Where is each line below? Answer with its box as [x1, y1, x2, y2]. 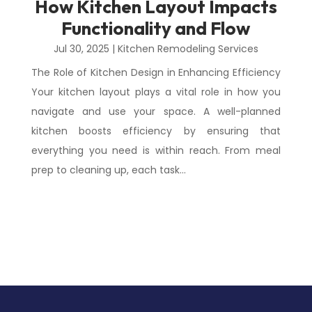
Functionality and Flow [61, 17, 251, 40]
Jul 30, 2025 [53, 42, 109, 56]
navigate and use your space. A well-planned [31, 104, 281, 118]
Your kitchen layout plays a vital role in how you [31, 85, 281, 99]
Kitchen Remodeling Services [117, 42, 258, 56]
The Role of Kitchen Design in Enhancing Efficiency [31, 65, 281, 79]
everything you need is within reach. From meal [31, 143, 281, 157]
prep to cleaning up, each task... [31, 163, 186, 177]
